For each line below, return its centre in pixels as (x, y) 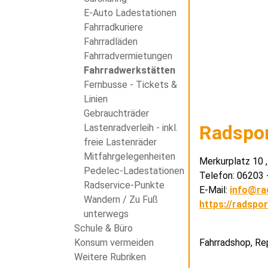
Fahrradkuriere (113, 28)
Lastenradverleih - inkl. (130, 128)
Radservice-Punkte (124, 185)
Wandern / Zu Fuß (121, 200)
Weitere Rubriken (110, 257)
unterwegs (106, 214)
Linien (95, 99)
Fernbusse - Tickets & (130, 85)
